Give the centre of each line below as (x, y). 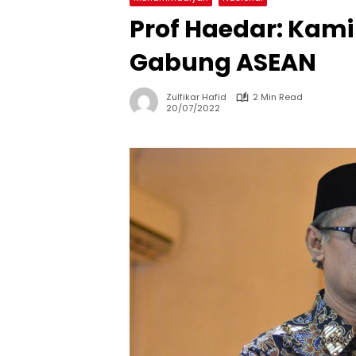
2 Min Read (278, 97)
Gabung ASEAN (223, 63)
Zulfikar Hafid (196, 97)
